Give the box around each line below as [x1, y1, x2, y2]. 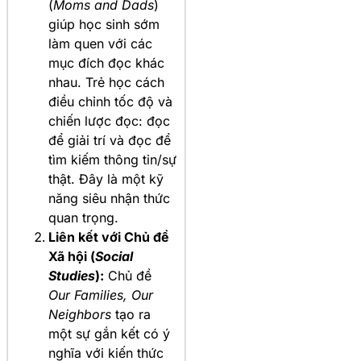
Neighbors [48, 305, 111, 322]
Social [95, 247, 133, 264]
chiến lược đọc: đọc [48, 112, 170, 129]
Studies [48, 267, 95, 284]
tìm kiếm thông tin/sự [48, 151, 176, 168]
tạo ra [111, 305, 151, 322]
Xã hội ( [48, 247, 95, 264]
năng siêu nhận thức [48, 189, 170, 206]
